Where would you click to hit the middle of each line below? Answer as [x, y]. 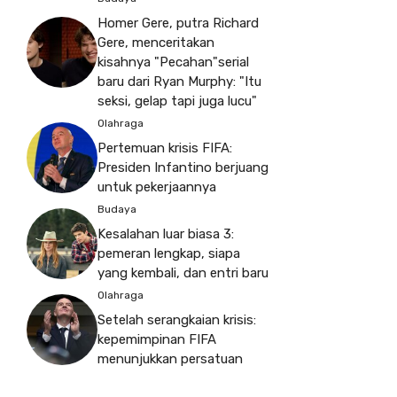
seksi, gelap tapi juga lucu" [177, 101]
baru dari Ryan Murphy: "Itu [179, 81]
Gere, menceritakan [156, 42]
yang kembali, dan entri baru [183, 272]
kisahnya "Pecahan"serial [173, 62]
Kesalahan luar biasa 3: [166, 234]
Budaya [117, 209]
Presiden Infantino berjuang [183, 167]
